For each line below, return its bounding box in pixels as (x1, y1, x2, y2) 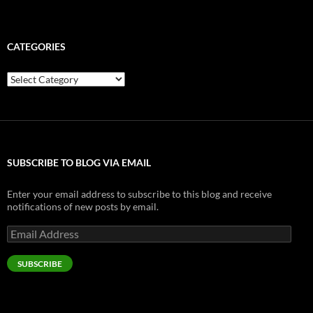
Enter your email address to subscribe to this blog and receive (7, 188, 272, 201)
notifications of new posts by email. (7, 201, 159, 213)
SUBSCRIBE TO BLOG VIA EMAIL (7, 156, 151, 169)
